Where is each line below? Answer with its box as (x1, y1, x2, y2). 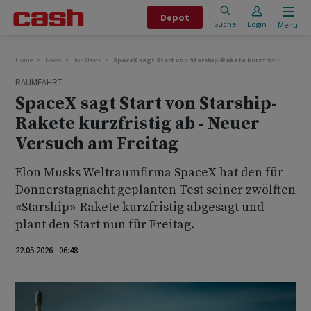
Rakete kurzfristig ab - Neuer (15, 113, 260, 135)
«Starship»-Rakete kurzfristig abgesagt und (15, 199, 264, 215)
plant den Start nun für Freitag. (15, 217, 194, 233)
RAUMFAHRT (15, 76, 62, 88)
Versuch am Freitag (15, 133, 178, 155)
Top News (74, 56, 101, 65)
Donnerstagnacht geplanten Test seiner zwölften (15, 182, 296, 198)
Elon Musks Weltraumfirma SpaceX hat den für (15, 165, 283, 180)
